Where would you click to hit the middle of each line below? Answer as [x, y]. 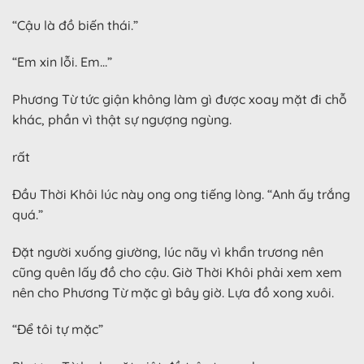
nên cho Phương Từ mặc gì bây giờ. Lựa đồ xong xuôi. [173, 292]
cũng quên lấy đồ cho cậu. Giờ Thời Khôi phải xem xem [177, 272]
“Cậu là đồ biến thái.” [75, 25]
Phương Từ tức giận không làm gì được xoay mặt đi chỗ [180, 100]
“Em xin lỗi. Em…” [62, 62]
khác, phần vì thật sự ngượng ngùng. [122, 120]
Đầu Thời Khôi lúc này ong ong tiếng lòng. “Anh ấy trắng [181, 194]
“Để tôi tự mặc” [58, 329]
